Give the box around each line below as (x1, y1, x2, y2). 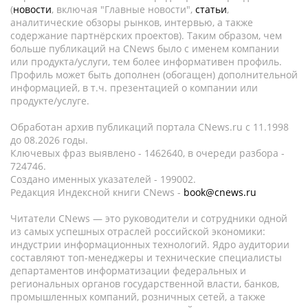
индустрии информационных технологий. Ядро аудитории (10, 238, 289, 251)
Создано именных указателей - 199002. (10, 173, 196, 186)
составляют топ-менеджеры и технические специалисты (10, 251, 282, 264)
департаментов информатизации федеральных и (10, 264, 246, 277)
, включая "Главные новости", (52, 3, 195, 16)
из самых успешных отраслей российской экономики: (10, 225, 265, 238)
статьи (195, 3, 227, 16)
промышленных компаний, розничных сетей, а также (10, 290, 265, 303)
